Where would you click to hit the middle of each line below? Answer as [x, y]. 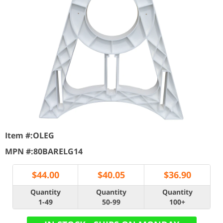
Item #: [19, 135]
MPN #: [19, 151]
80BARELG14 [58, 151]
